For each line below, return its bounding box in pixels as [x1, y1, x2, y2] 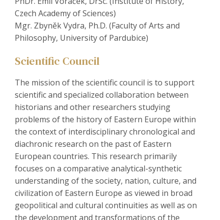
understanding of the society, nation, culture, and [15, 175, 196, 187]
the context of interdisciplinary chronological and [15, 126, 195, 137]
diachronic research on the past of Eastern [15, 138, 171, 150]
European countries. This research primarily [15, 151, 177, 162]
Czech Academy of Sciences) [15, 8, 116, 19]
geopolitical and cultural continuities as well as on [15, 200, 197, 211]
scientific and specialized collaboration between [15, 89, 189, 101]
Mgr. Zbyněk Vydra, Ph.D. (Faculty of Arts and [15, 20, 180, 31]
